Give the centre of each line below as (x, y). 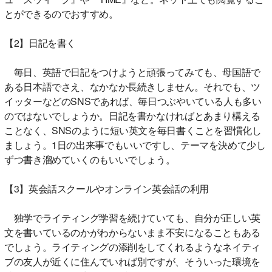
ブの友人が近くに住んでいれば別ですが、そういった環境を (132, 261)
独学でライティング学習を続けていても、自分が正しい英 (132, 217)
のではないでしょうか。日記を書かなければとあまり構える (132, 115)
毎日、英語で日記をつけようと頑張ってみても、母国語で (132, 72)
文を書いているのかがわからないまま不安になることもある (132, 232)
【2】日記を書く (40, 42)
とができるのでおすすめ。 (61, 13)
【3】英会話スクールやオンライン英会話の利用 (107, 188)
